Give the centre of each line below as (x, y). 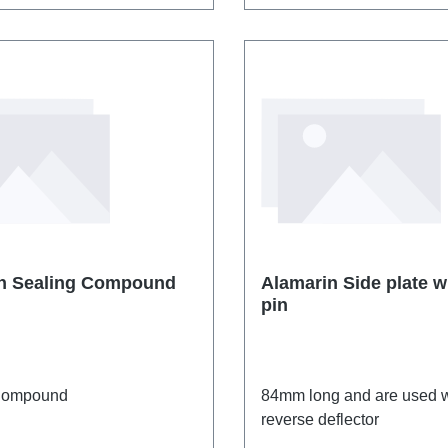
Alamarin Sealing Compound (94, 283)
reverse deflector (320, 420)
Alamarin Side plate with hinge (302, 283)
